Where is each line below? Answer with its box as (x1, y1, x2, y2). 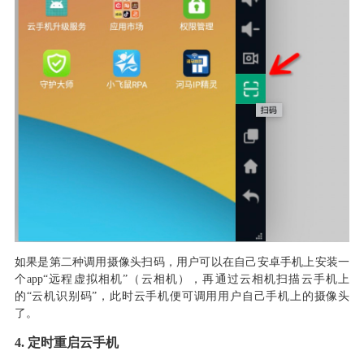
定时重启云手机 (27, 335, 119, 349)
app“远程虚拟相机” (27, 272, 128, 285)
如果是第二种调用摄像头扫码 (14, 255, 165, 268)
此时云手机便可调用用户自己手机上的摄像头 (110, 289, 350, 302)
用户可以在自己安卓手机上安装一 (176, 255, 350, 268)
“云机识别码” (26, 289, 97, 302)
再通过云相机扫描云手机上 (202, 272, 350, 285)
